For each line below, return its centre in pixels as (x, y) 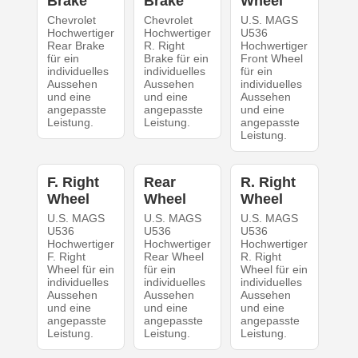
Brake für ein (176, 58)
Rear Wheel (173, 256)
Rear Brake (76, 45)
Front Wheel (272, 58)
